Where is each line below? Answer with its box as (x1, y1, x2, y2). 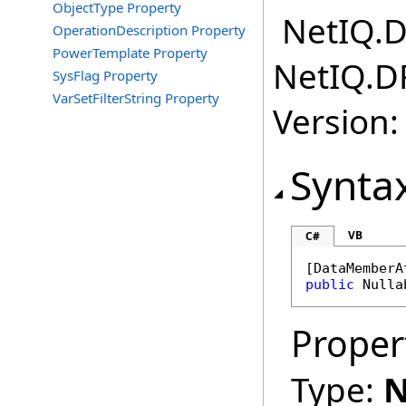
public (305, 276, 354, 293)
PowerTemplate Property (53, 43, 208, 62)
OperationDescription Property (53, 21, 246, 39)
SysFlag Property (53, 66, 158, 84)
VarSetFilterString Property (53, 89, 219, 107)
